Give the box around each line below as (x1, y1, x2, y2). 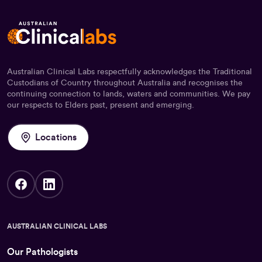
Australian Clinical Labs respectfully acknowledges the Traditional (7, 67, 252, 76)
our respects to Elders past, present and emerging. (7, 101, 194, 109)
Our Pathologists (7, 247, 78, 257)
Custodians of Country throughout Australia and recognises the (7, 78, 243, 87)
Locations (35, 132, 77, 142)
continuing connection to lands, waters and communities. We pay (7, 89, 250, 98)
